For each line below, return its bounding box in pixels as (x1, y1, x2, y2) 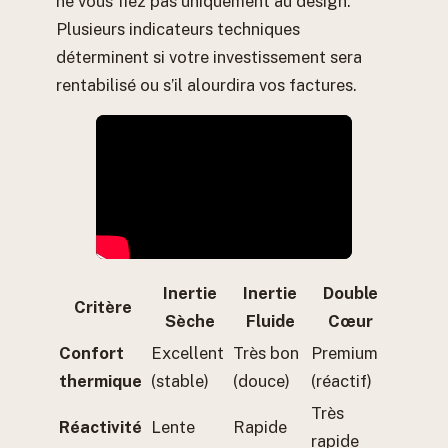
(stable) (151, 370, 209, 391)
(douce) (233, 370, 290, 391)
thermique (59, 370, 142, 391)
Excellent (151, 342, 224, 363)
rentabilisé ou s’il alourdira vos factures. (56, 74, 357, 95)
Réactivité (59, 416, 142, 437)
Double (322, 282, 378, 303)
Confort (59, 342, 124, 363)
